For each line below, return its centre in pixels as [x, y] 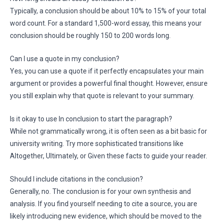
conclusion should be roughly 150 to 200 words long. [90, 36]
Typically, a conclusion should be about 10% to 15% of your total [108, 11]
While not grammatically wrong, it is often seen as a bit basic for [109, 131]
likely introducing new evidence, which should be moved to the [106, 216]
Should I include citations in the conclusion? [76, 179]
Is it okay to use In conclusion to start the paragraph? [91, 119]
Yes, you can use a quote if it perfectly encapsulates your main [107, 71]
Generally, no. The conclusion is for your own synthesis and [100, 191]
